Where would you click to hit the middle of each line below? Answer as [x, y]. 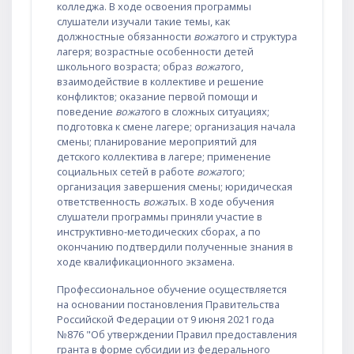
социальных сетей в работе [127, 171]
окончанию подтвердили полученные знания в [175, 246]
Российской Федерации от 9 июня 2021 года [166, 319]
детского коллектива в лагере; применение [164, 156]
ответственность [100, 201]
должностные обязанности [125, 36]
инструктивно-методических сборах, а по [159, 231]
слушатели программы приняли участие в [160, 216]
